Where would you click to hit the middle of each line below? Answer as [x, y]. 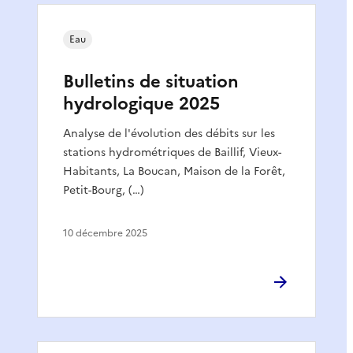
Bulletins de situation [151, 81]
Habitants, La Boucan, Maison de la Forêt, [174, 171]
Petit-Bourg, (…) [104, 190]
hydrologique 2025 [141, 103]
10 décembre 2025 [105, 233]
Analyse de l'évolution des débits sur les [169, 133]
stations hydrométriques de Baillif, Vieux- [172, 152]
